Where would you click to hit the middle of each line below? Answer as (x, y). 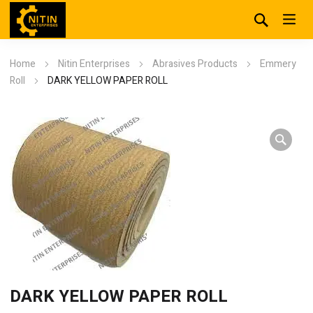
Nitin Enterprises (94, 64)
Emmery (278, 64)
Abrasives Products (195, 64)
